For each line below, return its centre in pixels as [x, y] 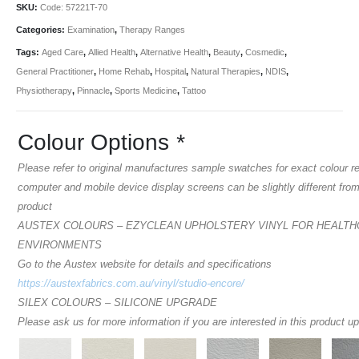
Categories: [42, 29]
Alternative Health [174, 52]
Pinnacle [93, 90]
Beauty [227, 52]
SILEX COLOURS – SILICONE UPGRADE [117, 302]
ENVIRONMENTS [60, 244]
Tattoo [194, 90]
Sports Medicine [146, 90]
